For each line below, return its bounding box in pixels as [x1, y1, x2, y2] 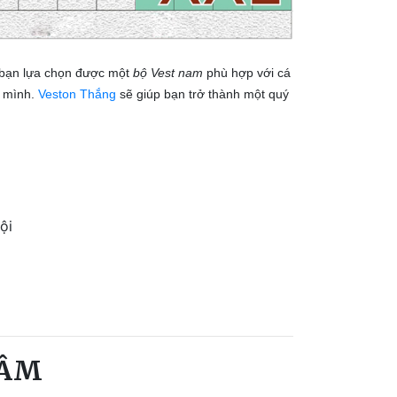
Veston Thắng [38, 87, 116, 102]
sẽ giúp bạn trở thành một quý [116, 87, 289, 102]
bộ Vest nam [133, 66, 203, 81]
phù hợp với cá [203, 66, 291, 81]
